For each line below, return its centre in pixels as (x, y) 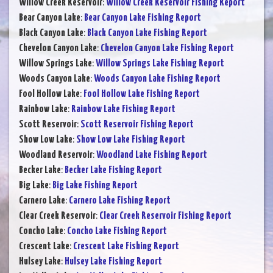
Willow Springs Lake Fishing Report (160, 64)
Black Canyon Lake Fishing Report (147, 34)
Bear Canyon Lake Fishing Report (143, 18)
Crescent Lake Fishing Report (126, 247)
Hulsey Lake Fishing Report (113, 262)
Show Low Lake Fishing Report (131, 140)
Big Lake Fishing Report (95, 186)
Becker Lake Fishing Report (113, 171)
